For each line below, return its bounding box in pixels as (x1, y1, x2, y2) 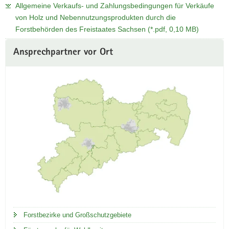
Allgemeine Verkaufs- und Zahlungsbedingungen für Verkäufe (15, 1, 214, 10)
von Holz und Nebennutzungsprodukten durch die (15, 13, 176, 21)
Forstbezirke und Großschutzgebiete (24, 211, 131, 219)
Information (5, 51, 41, 60)
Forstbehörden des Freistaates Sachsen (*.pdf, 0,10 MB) (15, 25, 199, 33)
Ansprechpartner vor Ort (13, 48, 113, 58)
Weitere (5, 39, 30, 48)
